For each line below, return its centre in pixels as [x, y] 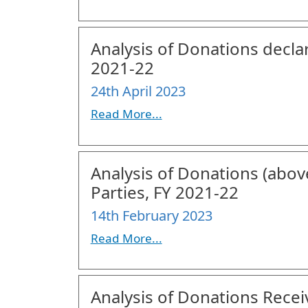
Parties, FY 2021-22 [164, 192]
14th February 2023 [151, 215]
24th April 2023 [138, 91]
